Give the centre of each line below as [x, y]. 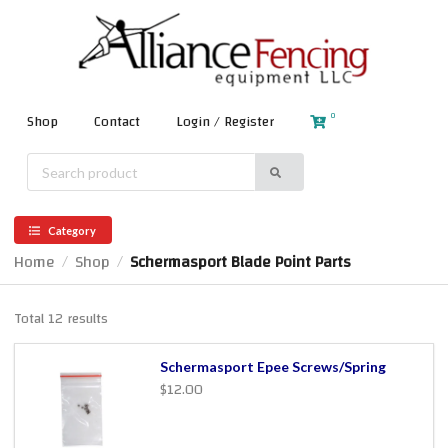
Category [71, 230]
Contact [117, 122]
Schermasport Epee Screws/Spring [272, 367]
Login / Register [225, 122]
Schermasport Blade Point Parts [240, 262]
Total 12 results [61, 319]
